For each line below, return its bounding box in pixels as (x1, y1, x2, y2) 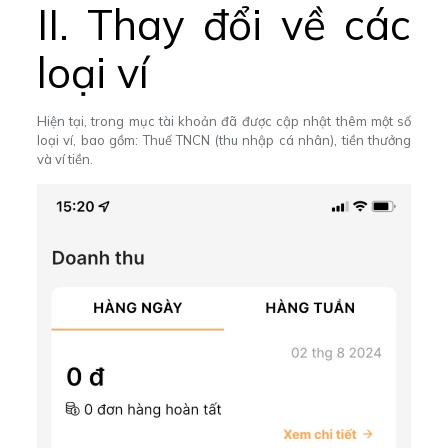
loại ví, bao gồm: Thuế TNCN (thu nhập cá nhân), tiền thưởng (36, 131, 412, 148)
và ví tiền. (36, 150, 96, 167)
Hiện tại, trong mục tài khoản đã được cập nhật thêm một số (36, 112, 412, 129)
